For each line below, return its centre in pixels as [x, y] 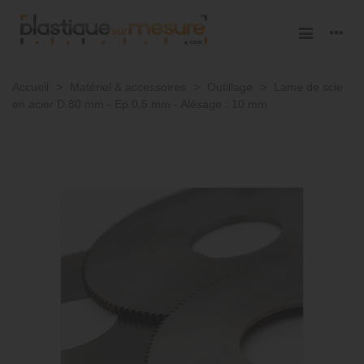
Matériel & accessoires [128, 87]
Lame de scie [308, 87]
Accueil [30, 87]
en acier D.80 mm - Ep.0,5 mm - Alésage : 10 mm [140, 104]
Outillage [230, 87]
